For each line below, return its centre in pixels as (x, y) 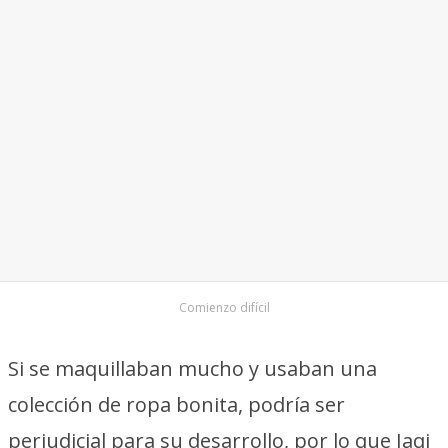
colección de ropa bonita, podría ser (176, 404)
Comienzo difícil (224, 307)
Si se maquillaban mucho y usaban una (192, 368)
